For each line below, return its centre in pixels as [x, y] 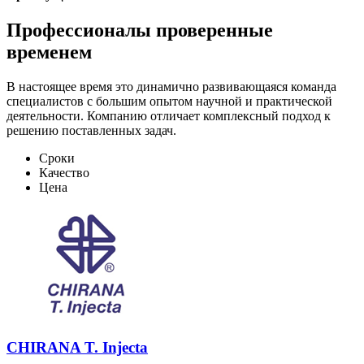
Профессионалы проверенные [140, 30]
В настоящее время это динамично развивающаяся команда [171, 87]
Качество [64, 173]
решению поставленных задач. [91, 131]
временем [49, 52]
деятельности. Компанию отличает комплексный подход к [169, 116]
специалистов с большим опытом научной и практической [169, 102]
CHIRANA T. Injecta [77, 347]
